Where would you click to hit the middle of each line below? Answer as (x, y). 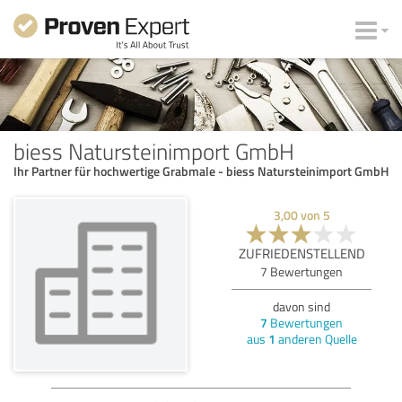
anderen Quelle (316, 338)
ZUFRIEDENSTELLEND (301, 253)
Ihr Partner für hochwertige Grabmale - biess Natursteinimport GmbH (201, 170)
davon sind (301, 306)
